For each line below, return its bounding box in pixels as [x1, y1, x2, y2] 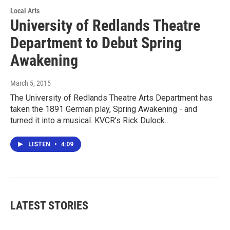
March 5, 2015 [10, 79, 51, 87]
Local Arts [10, 6, 40, 15]
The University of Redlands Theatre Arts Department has [10, 92, 213, 103]
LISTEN [28, 140, 52, 148]
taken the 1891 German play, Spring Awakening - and [10, 104, 197, 114]
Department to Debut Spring [10, 33, 182, 52]
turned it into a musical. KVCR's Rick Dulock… [10, 115, 170, 125]
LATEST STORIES [10, 199, 88, 212]
